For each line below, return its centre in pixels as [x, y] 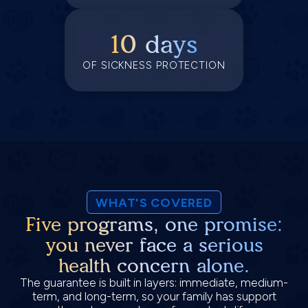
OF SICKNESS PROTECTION [154, 65]
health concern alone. [154, 265]
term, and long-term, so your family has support [154, 296]
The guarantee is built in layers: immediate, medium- [154, 283]
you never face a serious [154, 245]
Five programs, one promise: [154, 224]
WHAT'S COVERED [154, 203]
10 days [154, 44]
